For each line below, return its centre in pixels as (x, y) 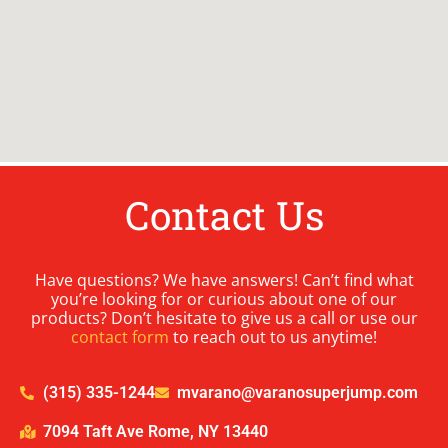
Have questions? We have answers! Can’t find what (224, 280)
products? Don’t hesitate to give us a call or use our (224, 318)
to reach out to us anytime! (273, 337)
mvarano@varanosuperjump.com (297, 393)
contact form (120, 337)
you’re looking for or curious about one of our (224, 299)
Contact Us (224, 215)
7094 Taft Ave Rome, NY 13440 (155, 432)
